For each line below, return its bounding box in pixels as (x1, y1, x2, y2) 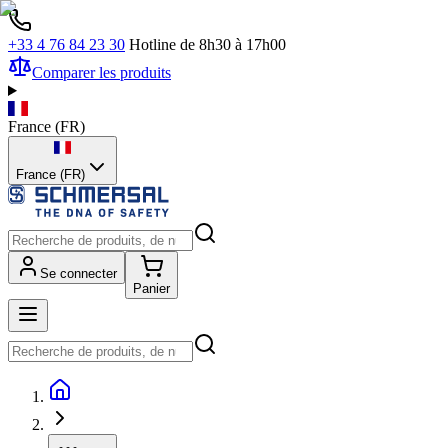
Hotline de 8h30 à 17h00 (129, 36, 286, 53)
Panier (133, 281, 170, 296)
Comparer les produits (32, 64, 171, 81)
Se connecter (40, 266, 117, 281)
